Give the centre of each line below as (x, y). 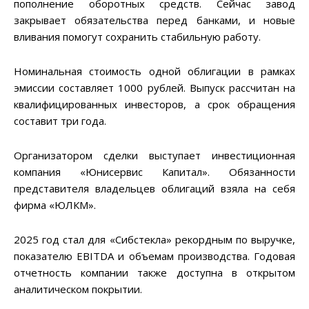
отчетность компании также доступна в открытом (154, 273)
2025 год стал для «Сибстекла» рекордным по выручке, (154, 240)
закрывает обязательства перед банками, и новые (154, 20)
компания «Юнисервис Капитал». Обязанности (154, 172)
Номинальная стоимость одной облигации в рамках (154, 71)
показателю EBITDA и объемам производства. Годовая (154, 256)
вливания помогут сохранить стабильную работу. (137, 37)
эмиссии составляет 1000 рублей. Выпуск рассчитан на (154, 88)
